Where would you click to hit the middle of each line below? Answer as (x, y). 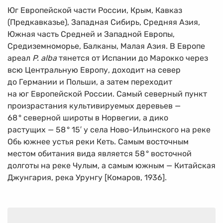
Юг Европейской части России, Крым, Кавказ (95, 10)
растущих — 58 (37, 129)
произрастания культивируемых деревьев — (94, 106)
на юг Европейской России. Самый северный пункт (107, 94)
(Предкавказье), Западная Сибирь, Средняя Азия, (104, 22)
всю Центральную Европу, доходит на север (94, 70)
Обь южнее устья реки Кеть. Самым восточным (98, 141)
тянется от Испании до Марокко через (132, 58)
